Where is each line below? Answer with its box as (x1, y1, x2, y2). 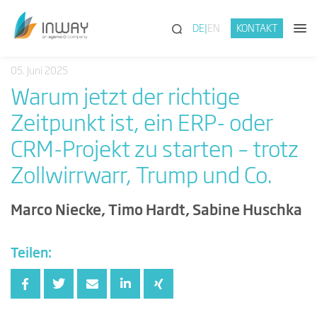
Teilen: (11, 248, 52, 260)
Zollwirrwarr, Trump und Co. (11, 166, 272, 188)
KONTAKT (236, 24, 278, 34)
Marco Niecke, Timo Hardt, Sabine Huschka (11, 204, 302, 218)
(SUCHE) (181, 23, 219, 33)
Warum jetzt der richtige (11, 88, 240, 110)
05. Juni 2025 (11, 67, 68, 76)
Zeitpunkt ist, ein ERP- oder (11, 114, 273, 136)
